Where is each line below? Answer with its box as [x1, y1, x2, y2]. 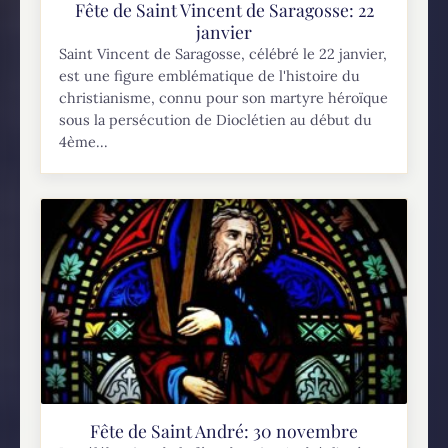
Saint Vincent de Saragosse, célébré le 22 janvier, [59, 45, 388, 64]
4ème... [59, 133, 109, 152]
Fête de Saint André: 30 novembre [90, 419, 358, 443]
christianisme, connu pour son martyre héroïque [59, 89, 389, 108]
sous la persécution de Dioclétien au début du [59, 111, 373, 130]
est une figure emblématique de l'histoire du [59, 67, 361, 86]
